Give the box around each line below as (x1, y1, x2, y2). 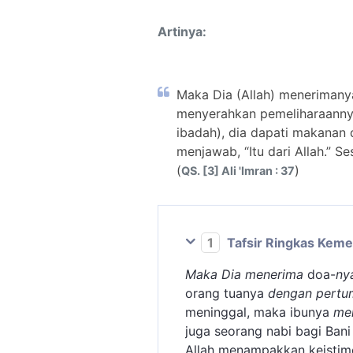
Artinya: (158, 24, 206, 40)
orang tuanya (185, 285, 268, 302)
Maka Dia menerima (185, 266, 303, 283)
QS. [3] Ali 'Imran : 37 (181, 164, 295, 178)
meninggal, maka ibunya (185, 304, 333, 321)
